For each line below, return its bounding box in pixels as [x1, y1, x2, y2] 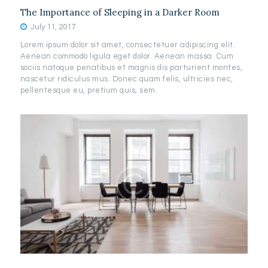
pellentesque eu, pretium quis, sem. [20, 86, 158, 95]
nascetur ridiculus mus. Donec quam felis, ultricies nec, [20, 74, 233, 83]
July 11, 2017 [31, 22, 76, 31]
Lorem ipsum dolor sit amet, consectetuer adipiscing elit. [20, 40, 236, 49]
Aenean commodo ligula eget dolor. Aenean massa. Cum [20, 51, 234, 60]
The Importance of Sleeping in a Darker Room [20, 7, 220, 19]
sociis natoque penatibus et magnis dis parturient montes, [20, 63, 243, 72]
